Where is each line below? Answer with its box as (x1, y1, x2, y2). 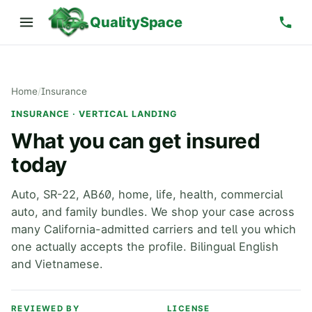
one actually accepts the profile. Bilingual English (11, 240, 279, 254)
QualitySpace (90, 14, 182, 31)
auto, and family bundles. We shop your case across (11, 205, 295, 219)
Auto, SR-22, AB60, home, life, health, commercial (11, 187, 283, 202)
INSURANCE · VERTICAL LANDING (11, 109, 177, 119)
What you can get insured (11, 128, 260, 154)
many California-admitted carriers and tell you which (11, 222, 296, 237)
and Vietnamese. (11, 257, 103, 272)
